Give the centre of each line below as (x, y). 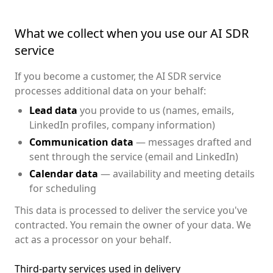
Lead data (53, 110)
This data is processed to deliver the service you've (131, 210)
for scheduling (63, 188)
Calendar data (64, 174)
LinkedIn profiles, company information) (122, 125)
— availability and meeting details (176, 174)
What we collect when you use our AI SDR (132, 33)
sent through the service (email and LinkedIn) (134, 157)
